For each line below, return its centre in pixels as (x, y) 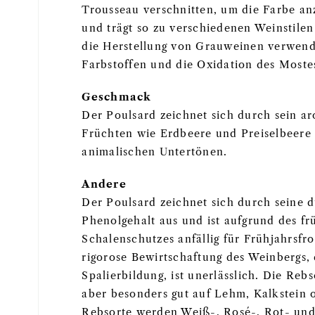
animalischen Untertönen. (155, 152)
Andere (104, 184)
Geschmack (117, 97)
